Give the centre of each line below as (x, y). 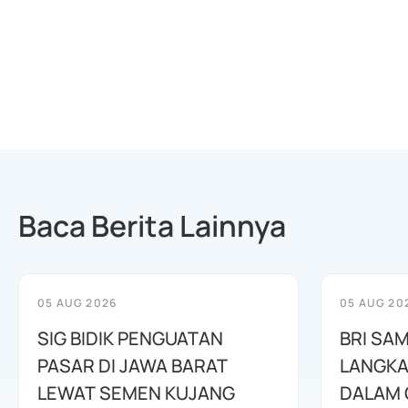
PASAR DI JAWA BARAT (133, 366)
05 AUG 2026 (77, 303)
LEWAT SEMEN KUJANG (136, 393)
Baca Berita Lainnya (152, 226)
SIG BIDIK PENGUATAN (130, 338)
